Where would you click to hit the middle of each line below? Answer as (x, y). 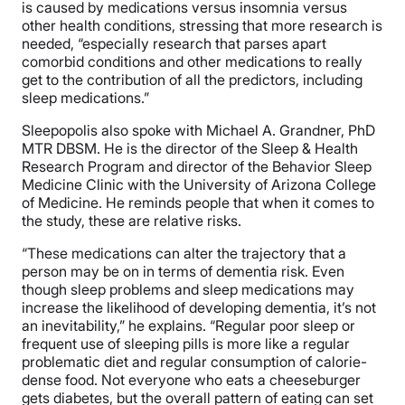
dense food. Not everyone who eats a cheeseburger (191, 380)
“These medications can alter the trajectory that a (184, 254)
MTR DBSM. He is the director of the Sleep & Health (190, 149)
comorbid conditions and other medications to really (192, 62)
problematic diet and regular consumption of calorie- (194, 362)
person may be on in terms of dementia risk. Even (183, 272)
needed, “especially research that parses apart (174, 44)
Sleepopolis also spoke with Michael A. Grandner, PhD (198, 131)
